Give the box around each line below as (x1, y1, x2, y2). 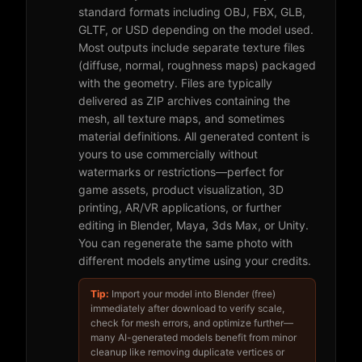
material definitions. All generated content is (78, 129, 309, 143)
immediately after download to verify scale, (90, 302, 284, 314)
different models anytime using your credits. (78, 254, 311, 267)
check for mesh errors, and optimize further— (90, 317, 293, 329)
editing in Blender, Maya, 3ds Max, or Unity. (78, 218, 309, 232)
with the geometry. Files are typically (78, 76, 272, 90)
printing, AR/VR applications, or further (78, 200, 281, 214)
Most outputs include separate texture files (78, 40, 305, 54)
